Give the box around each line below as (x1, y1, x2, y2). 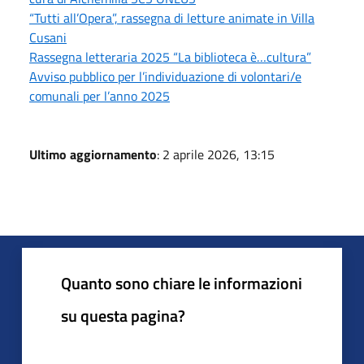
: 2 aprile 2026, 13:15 (157, 144, 275, 164)
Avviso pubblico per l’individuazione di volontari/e (29, 66, 301, 86)
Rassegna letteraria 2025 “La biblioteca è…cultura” (29, 46, 311, 67)
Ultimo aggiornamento (29, 144, 157, 164)
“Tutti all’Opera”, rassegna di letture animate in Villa (29, 7, 314, 28)
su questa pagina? (61, 302, 185, 328)
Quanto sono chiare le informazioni (61, 270, 302, 296)
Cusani (29, 27, 67, 47)
